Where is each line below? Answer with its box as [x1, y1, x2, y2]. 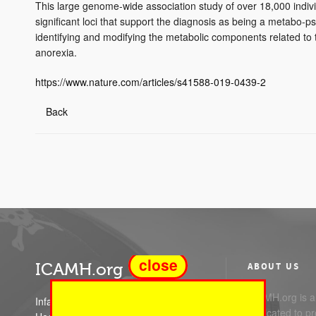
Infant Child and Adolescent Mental [35, 293, 191, 308]
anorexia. [35, 44, 77, 59]
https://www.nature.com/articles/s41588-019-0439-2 [35, 74, 266, 89]
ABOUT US [248, 260, 300, 273]
